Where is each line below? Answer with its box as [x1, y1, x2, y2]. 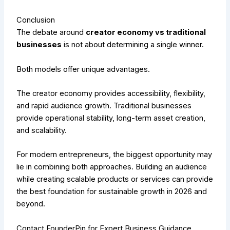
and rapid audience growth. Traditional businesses [16, 101, 194, 111]
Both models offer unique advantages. [16, 64, 150, 74]
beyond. [16, 199, 46, 209]
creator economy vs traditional [86, 28, 206, 37]
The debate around [16, 28, 86, 37]
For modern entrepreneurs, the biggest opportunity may [16, 150, 213, 160]
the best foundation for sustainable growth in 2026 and [16, 187, 207, 197]
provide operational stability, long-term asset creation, [16, 113, 206, 123]
